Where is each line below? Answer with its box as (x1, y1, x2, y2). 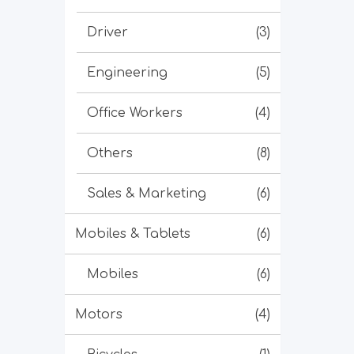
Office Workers (87, 106, 183, 120)
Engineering (87, 66, 168, 80)
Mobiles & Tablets (75, 227, 190, 241)
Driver (87, 25, 128, 40)
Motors (75, 307, 122, 322)
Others (87, 146, 133, 160)
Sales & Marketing (87, 186, 206, 201)
